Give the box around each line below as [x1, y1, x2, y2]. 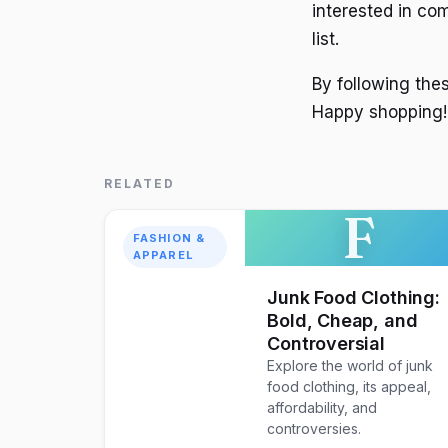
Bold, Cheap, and [267, 310, 418, 332]
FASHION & [133, 231, 205, 246]
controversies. [267, 420, 362, 438]
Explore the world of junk [267, 357, 434, 375]
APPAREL [133, 248, 194, 263]
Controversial [267, 333, 385, 355]
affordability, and [267, 399, 378, 417]
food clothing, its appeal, [267, 378, 432, 396]
